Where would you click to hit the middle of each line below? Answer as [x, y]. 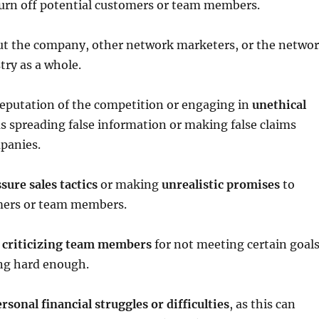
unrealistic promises [220, 184]
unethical [279, 105]
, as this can [262, 304]
